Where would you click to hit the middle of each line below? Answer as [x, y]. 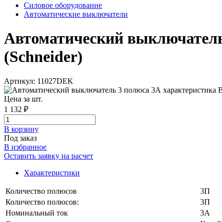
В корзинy [21, 129]
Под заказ [20, 138]
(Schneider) [43, 57]
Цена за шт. [23, 99]
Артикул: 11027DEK [39, 81]
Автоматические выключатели [76, 14]
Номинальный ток [37, 213]
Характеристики [52, 172]
